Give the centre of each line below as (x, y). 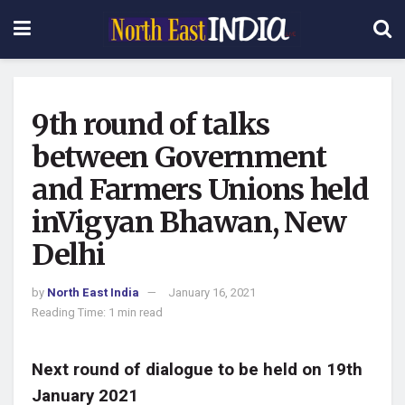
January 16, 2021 (212, 292)
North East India (93, 292)
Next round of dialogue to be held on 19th (197, 370)
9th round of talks (151, 125)
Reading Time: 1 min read (97, 312)
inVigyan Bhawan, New (189, 222)
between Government (179, 157)
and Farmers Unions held (200, 190)
